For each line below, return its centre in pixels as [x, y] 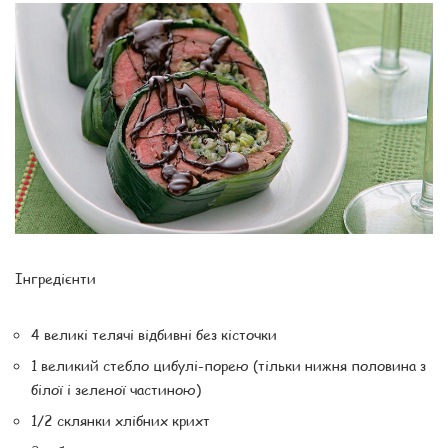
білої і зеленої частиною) [116, 388]
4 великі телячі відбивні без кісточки [154, 333]
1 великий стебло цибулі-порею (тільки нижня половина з [228, 364]
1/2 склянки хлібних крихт [120, 419]
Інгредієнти [55, 277]
